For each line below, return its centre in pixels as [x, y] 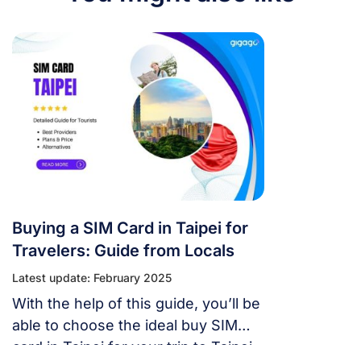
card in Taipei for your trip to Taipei [132, 347]
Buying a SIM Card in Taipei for [130, 228]
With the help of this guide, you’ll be [136, 304]
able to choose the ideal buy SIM [125, 326]
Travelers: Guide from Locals [123, 251]
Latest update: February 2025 [92, 278]
